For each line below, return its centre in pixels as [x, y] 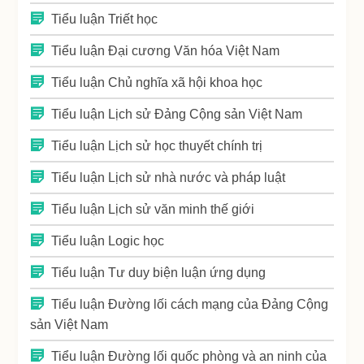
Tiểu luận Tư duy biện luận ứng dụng [159, 273]
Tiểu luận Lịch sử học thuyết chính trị [157, 146]
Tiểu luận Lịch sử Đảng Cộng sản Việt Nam [177, 115]
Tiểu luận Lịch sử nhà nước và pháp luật [169, 178]
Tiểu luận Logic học [108, 241]
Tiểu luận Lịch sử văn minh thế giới [153, 210]
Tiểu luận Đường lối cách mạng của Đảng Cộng [190, 305]
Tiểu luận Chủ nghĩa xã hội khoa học [157, 83]
